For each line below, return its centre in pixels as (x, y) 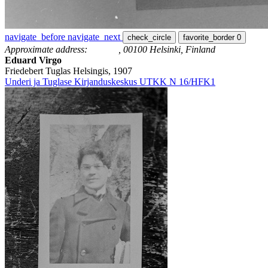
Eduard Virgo (33, 60)
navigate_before (35, 37)
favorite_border (209, 38)
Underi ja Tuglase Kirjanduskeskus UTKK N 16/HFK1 (110, 82)
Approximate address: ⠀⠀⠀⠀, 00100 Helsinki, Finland (110, 50)
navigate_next (94, 37)
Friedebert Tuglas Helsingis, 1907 (68, 71)
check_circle (149, 38)
